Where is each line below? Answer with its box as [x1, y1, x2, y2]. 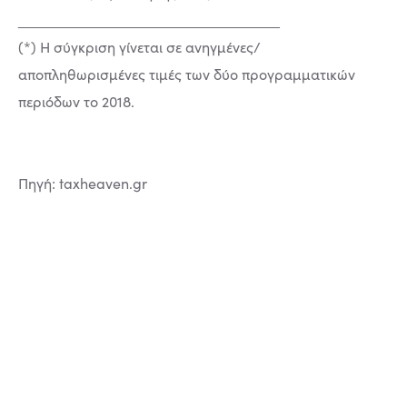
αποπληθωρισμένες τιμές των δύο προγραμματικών [18, 65, 355, 84]
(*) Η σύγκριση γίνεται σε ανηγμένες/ [18, 37, 261, 56]
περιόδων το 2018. [18, 92, 134, 111]
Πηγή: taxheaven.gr [18, 174, 147, 193]
